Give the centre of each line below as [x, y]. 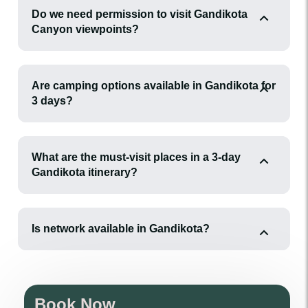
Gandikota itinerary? [85, 172]
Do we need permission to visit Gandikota [140, 14]
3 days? [52, 101]
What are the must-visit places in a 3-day [136, 157]
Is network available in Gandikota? [121, 229]
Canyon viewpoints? [85, 29]
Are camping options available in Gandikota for [154, 86]
